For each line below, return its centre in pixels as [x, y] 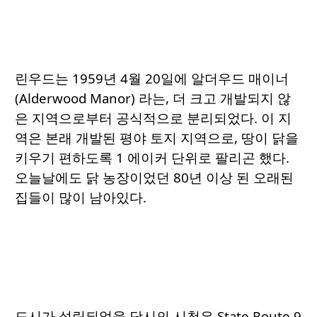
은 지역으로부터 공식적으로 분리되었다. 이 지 [153, 118]
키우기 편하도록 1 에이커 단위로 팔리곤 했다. [152, 158]
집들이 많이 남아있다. [84, 197]
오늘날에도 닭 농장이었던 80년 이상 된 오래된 [154, 178]
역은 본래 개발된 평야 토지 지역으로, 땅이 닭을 [157, 138]
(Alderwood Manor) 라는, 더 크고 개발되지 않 [153, 98]
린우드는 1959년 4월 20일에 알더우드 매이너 [152, 79]
